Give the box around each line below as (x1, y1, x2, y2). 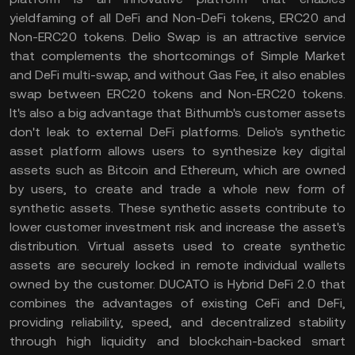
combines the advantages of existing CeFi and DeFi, (10, 296, 345, 311)
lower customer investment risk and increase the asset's (10, 219, 345, 235)
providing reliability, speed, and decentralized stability (10, 315, 345, 330)
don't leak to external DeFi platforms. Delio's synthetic (10, 124, 345, 139)
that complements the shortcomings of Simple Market (10, 48, 345, 63)
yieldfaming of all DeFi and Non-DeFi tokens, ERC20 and (10, 10, 345, 25)
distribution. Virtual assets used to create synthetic (10, 239, 345, 254)
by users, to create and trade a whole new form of (10, 181, 345, 197)
